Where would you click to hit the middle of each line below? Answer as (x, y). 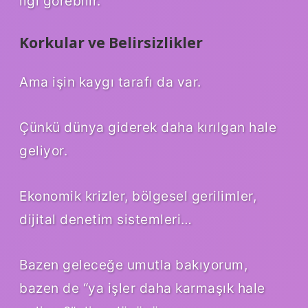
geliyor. (43, 151)
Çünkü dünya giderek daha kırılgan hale (148, 128)
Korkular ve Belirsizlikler (111, 42)
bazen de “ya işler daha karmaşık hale (142, 288)
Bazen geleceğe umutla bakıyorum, (133, 265)
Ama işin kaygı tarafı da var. (110, 82)
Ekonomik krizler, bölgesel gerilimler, (138, 196)
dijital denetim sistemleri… (106, 220)
